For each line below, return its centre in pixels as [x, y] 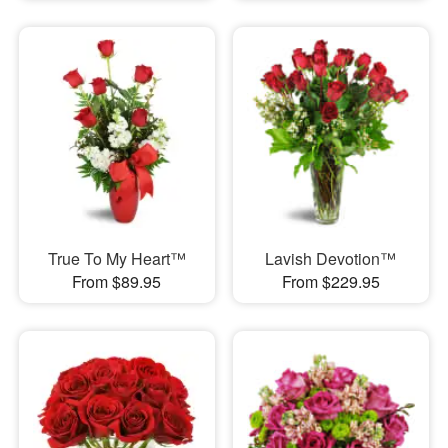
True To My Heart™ [116, 258]
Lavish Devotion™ [331, 258]
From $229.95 [330, 281]
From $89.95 [117, 281]
